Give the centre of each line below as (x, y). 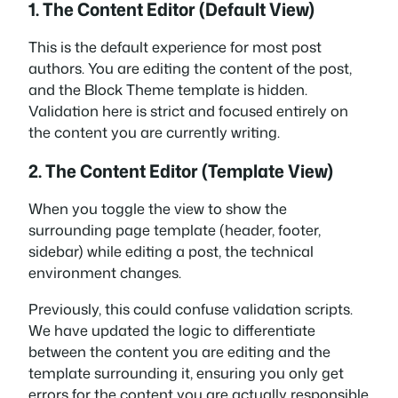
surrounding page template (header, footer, (175, 230)
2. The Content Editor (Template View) (181, 171)
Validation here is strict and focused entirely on (188, 110)
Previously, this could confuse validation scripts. (191, 308)
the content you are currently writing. (154, 131)
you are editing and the (250, 351)
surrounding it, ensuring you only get (217, 372)
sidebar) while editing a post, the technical (171, 251)
